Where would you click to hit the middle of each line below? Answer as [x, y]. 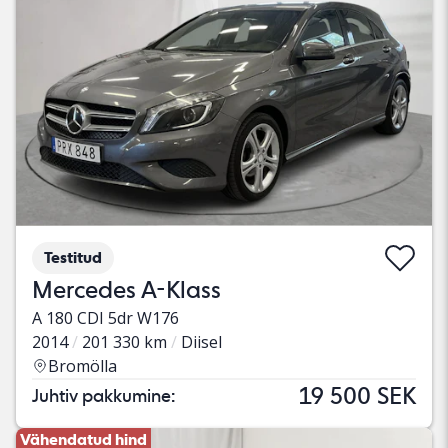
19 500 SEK [357, 395]
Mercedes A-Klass [126, 289]
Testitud [73, 257]
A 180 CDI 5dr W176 [105, 317]
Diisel [201, 341]
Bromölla [82, 365]
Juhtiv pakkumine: [103, 395]
